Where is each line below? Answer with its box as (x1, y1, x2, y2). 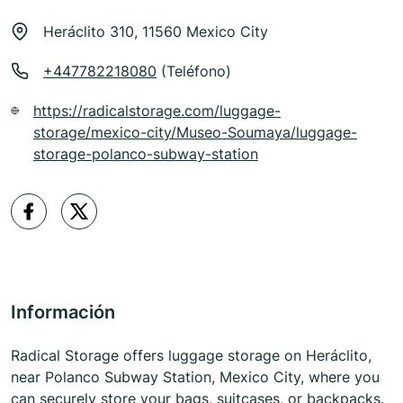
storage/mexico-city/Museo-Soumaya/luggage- (33, 123, 358, 142)
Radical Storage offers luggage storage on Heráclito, (11, 346, 372, 365)
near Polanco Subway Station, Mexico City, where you (11, 368, 380, 387)
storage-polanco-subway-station (33, 145, 259, 164)
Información (11, 301, 115, 324)
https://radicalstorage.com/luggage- (33, 102, 282, 121)
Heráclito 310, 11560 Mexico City (43, 22, 268, 41)
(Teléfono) (157, 62, 231, 81)
